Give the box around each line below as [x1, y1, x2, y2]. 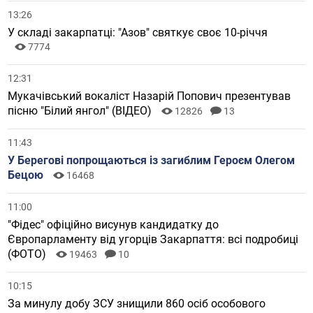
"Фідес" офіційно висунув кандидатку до [8, 218, 219, 232]
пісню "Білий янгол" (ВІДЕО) [8, 104, 155, 118]
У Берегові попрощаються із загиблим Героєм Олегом [8, 154, 296, 168]
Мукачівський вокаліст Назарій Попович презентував [8, 89, 291, 103]
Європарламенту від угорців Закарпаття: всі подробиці [8, 233, 299, 247]
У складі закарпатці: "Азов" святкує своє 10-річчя [8, 26, 268, 40]
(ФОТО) [8, 247, 50, 261]
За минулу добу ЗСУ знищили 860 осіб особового [8, 297, 266, 311]
